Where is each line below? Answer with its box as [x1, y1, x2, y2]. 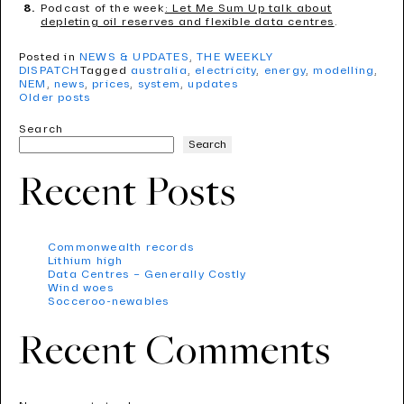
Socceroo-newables [48, 295, 170, 308]
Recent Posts [19, 168, 236, 220]
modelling [313, 64, 375, 78]
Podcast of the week [41, 2, 165, 15]
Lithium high [48, 254, 124, 268]
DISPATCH [19, 64, 80, 78]
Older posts [19, 91, 91, 105]
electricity [195, 64, 257, 78]
